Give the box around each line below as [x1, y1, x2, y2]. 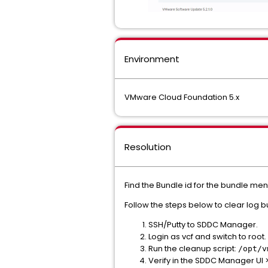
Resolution [124, 141, 171, 154]
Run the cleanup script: [148, 243, 238, 255]
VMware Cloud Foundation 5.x [124, 92, 239, 103]
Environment [124, 53, 179, 66]
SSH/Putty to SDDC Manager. [148, 219, 258, 231]
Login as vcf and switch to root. [148, 231, 266, 243]
